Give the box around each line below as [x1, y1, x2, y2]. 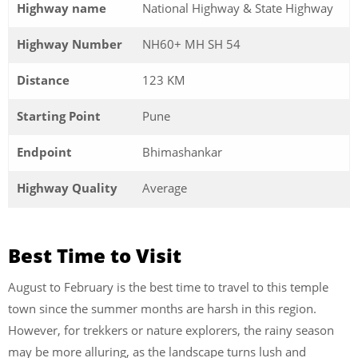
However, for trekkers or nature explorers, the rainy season [8, 321, 334, 338]
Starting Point [17, 108, 101, 125]
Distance [17, 72, 70, 89]
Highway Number [17, 36, 122, 53]
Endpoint [17, 144, 72, 161]
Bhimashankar [142, 144, 222, 161]
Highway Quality [17, 180, 117, 197]
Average [142, 180, 187, 197]
